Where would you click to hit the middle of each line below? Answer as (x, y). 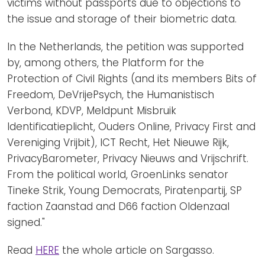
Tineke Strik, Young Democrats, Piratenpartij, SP (125, 190)
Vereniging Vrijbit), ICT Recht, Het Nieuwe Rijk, (118, 142)
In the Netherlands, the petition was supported (125, 46)
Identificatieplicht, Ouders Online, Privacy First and (131, 126)
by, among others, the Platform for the (106, 62)
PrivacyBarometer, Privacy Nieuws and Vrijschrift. (128, 158)
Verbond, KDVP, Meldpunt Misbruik (92, 110)
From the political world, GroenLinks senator (118, 174)
